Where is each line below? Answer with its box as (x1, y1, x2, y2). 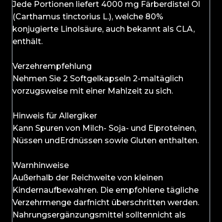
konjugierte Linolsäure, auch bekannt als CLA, (12, 24, 195, 34)
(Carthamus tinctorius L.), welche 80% (12, 12, 163, 22)
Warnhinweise (12, 161, 69, 170)
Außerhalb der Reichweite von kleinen (12, 173, 163, 183)
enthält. (12, 37, 43, 47)
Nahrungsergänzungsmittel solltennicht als (12, 210, 186, 220)
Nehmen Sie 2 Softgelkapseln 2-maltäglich (12, 74, 183, 84)
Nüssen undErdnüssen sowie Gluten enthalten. (12, 136, 199, 146)
